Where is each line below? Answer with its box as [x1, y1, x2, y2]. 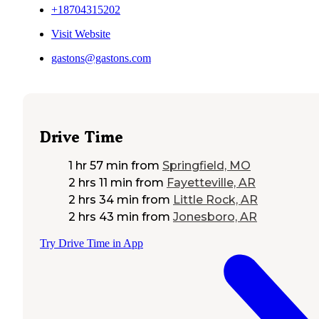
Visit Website [51, 27, 110, 40]
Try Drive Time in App [40, 237, 143, 250]
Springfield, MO [162, 159, 251, 173]
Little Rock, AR [173, 193, 258, 207]
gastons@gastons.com [51, 51, 151, 64]
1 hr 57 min [68, 159, 128, 173]
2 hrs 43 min [68, 210, 139, 224]
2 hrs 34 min [68, 193, 139, 207]
